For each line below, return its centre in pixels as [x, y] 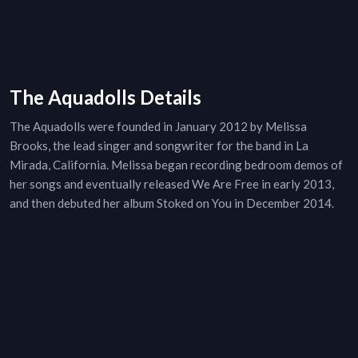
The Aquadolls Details [105, 97]
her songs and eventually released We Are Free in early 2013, [172, 184]
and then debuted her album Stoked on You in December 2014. [172, 203]
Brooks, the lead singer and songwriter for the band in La [159, 146]
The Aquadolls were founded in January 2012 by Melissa [158, 127]
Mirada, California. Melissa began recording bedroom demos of [176, 165]
